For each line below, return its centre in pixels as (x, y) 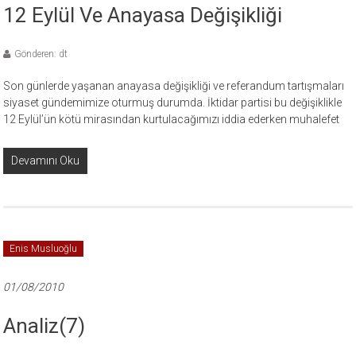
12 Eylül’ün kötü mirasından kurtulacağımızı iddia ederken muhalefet (172, 119)
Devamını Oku (46, 161)
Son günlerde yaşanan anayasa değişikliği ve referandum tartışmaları (174, 86)
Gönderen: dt (41, 54)
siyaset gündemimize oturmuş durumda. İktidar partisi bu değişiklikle (173, 103)
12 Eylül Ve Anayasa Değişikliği (143, 15)
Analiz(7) (44, 326)
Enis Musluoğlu (44, 249)
